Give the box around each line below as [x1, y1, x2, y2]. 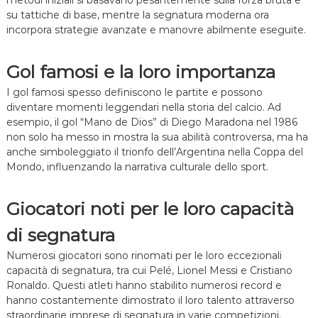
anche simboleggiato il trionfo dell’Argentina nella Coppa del [6, 146, 303, 159]
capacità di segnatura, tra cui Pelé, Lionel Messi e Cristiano [6, 264, 292, 278]
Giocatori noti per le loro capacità [6, 198, 294, 220]
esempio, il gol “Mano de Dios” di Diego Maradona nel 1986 [6, 116, 297, 129]
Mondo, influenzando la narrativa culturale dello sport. [6, 160, 268, 174]
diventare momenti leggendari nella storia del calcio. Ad [6, 101, 281, 114]
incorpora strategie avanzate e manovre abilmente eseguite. [6, 23, 306, 37]
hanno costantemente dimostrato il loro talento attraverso [6, 294, 295, 307]
